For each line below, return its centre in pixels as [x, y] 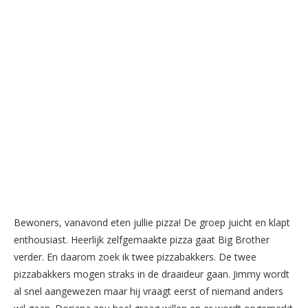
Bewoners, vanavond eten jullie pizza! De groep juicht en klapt [152, 223]
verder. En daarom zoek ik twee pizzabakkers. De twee [135, 257]
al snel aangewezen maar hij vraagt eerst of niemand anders [148, 291]
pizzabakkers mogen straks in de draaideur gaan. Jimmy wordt [152, 274]
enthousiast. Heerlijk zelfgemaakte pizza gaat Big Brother [142, 240]
